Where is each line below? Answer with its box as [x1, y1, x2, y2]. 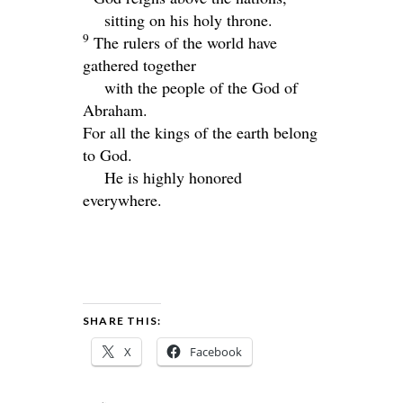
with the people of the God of [104, 76, 298, 98]
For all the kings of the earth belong [83, 121, 318, 143]
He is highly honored [104, 166, 242, 188]
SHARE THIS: [83, 313, 162, 327]
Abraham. [83, 98, 148, 121]
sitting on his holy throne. [104, 8, 273, 31]
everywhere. [83, 188, 162, 210]
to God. [83, 143, 132, 166]
